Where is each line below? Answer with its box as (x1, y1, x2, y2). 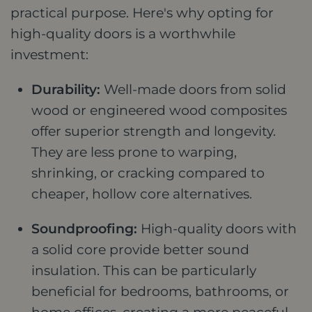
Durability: (31, 81, 100, 97)
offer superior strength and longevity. (31, 123, 276, 139)
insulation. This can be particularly (31, 262, 256, 279)
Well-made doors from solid (100, 81, 286, 97)
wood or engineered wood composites (31, 102, 287, 118)
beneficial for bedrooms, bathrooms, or (31, 283, 289, 299)
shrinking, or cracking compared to (31, 164, 265, 181)
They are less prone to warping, (31, 143, 237, 160)
